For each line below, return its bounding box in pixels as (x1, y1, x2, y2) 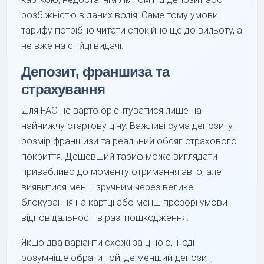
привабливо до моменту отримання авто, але (21, 166, 222, 177)
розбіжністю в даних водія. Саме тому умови (21, 9, 219, 21)
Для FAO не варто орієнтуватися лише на (21, 104, 202, 116)
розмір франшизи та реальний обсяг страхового (21, 135, 237, 147)
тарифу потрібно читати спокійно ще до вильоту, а (21, 24, 243, 36)
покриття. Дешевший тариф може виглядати (21, 150, 218, 162)
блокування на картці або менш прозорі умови (21, 196, 228, 208)
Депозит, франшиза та (21, 63, 170, 80)
